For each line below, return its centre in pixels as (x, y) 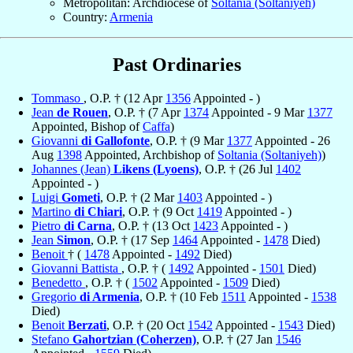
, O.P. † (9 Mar (188, 140)
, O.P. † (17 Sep (132, 240)
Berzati (87, 325)
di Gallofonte (115, 140)
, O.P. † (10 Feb (180, 296)
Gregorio (56, 296)
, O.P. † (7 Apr (146, 112)
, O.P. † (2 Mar (139, 197)
